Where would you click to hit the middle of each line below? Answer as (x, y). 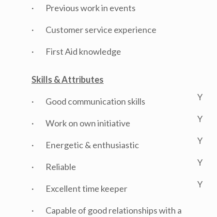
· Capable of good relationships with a (107, 210)
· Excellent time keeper (79, 188)
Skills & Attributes (68, 79)
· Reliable (54, 167)
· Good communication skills (88, 101)
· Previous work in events (84, 8)
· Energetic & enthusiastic (85, 145)
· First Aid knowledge (76, 51)
